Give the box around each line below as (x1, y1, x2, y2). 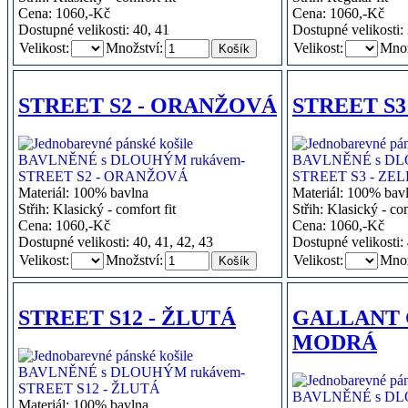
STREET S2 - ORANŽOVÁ (18, 93, 277, 117)
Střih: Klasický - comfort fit (18, 201, 176, 218)
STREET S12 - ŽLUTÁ (18, 305, 236, 330)
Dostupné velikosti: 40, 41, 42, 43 (18, 234, 213, 250)
